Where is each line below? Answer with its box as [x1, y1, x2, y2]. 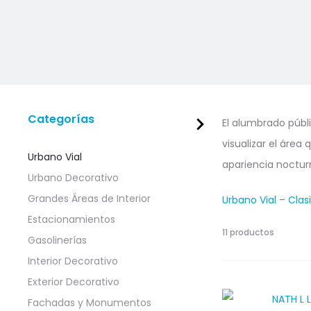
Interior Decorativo [28, 254, 118, 268]
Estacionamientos [28, 212, 115, 226]
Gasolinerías [28, 233, 87, 247]
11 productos [222, 226, 274, 238]
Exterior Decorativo [28, 275, 119, 289]
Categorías [28, 111, 94, 127]
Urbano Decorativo [28, 171, 119, 185]
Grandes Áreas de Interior [28, 192, 151, 205]
